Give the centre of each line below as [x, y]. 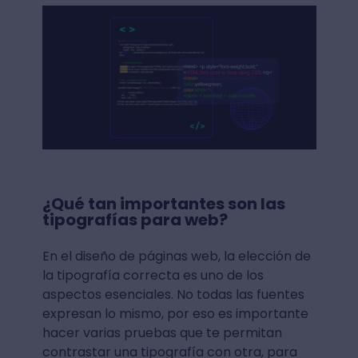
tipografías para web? [135, 219]
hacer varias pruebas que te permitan [162, 332]
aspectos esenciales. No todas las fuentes [173, 294]
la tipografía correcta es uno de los [153, 275]
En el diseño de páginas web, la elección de [176, 256]
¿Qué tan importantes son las [163, 203]
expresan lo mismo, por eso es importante [175, 313]
